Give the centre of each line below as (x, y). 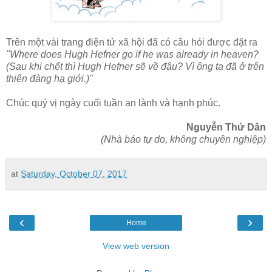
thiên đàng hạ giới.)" (51, 79)
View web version (136, 246)
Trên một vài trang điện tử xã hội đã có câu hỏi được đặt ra (132, 42)
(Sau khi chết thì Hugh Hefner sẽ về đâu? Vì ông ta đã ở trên (135, 67)
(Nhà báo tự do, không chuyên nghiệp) (183, 140)
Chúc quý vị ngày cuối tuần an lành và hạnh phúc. (113, 103)
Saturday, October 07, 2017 (74, 174)
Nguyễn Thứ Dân (226, 127)
